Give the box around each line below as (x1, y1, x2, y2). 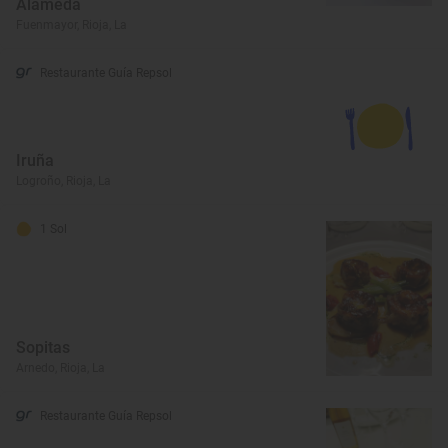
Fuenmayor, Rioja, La (16, 18, 127, 32)
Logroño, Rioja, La (16, 174, 111, 188)
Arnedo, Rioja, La (16, 361, 105, 376)
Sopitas (16, 338, 70, 358)
